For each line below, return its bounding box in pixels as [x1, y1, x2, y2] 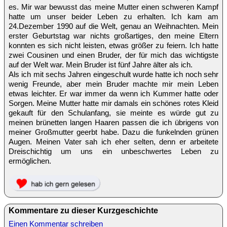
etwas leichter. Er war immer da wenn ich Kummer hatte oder [9, 89, 218, 98]
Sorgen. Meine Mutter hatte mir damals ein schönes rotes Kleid [9, 98, 218, 107]
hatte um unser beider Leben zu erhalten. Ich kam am [9, 12, 218, 21]
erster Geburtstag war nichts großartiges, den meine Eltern [9, 31, 218, 40]
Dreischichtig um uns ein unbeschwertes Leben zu [9, 146, 218, 156]
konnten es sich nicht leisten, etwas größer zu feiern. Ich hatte [9, 41, 218, 50]
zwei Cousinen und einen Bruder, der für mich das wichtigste [9, 50, 218, 59]
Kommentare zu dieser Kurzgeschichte [9, 206, 158, 215]
